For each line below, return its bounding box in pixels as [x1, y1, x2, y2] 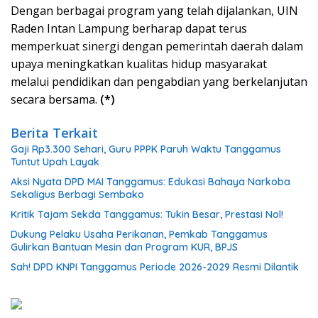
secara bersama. [11, 91, 100, 107]
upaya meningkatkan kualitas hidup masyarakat [11, 55, 267, 72]
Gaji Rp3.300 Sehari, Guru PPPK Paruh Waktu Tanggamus [11, 142, 281, 155]
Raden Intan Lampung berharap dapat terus [11, 20, 247, 36]
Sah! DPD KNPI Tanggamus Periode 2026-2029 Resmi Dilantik [11, 260, 299, 273]
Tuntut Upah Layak [11, 155, 99, 168]
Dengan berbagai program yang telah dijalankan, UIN [11, 2, 298, 18]
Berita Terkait [11, 124, 98, 141]
